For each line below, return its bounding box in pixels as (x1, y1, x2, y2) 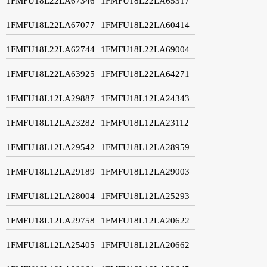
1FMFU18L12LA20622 (101, 215, 190, 225)
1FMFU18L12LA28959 (101, 142, 190, 152)
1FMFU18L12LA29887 (6, 93, 95, 103)
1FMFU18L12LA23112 (101, 117, 189, 128)
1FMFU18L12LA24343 (101, 93, 190, 103)
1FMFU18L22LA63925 (6, 69, 95, 79)
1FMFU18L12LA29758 (6, 215, 95, 225)
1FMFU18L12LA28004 (6, 191, 95, 201)
